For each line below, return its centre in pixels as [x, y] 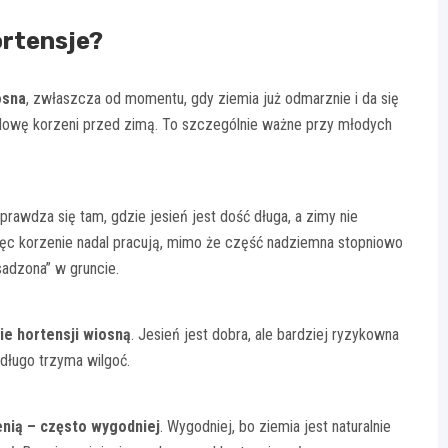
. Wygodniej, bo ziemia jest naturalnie [275, 427]
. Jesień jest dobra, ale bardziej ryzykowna [265, 335]
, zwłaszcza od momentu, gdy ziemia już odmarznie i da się [212, 99]
